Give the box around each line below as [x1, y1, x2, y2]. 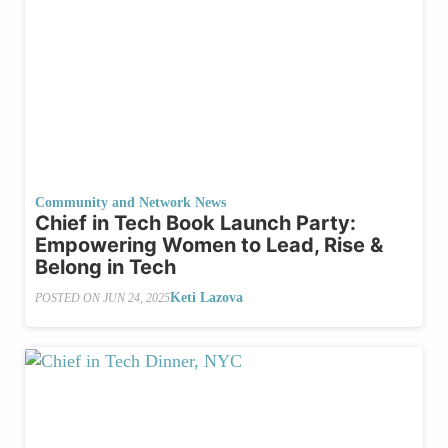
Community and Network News [35, 195, 226, 211]
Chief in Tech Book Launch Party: [35, 211, 356, 236]
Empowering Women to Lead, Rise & [35, 233, 383, 258]
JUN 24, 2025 [103, 290, 170, 305]
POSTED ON [35, 290, 103, 305]
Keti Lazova [170, 290, 243, 306]
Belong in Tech [35, 255, 176, 280]
